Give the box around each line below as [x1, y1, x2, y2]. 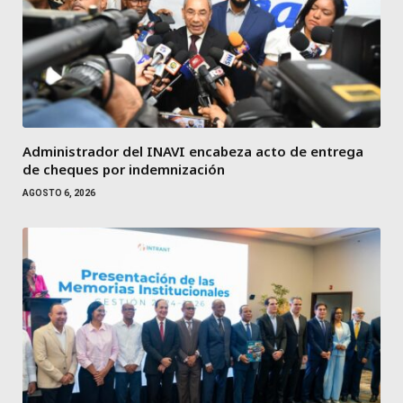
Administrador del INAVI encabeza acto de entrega [22, 142, 363, 161]
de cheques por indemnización [22, 160, 225, 179]
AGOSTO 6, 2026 [22, 188, 95, 199]
